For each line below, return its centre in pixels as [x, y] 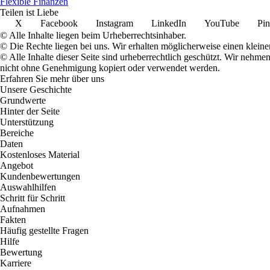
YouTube [222, 23]
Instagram [115, 23]
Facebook [59, 23]
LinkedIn [169, 23]
